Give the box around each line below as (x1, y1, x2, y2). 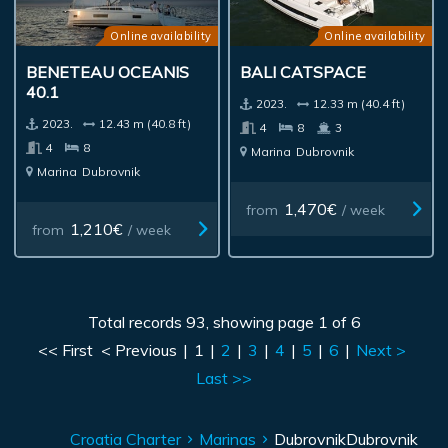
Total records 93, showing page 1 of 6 (87, 312, 361, 333)
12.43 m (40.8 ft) (99, 116, 192, 132)
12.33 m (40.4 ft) (313, 96, 406, 112)
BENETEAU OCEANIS (26, 62, 190, 83)
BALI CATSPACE (240, 62, 367, 83)
